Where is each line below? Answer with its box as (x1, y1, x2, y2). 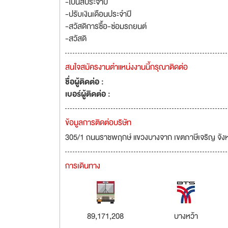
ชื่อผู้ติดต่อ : (65, 75, 104, 89)
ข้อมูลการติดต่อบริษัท (65, 116, 131, 129)
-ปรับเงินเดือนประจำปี (65, 8, 131, 21)
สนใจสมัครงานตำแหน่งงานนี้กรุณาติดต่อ (65, 61, 188, 74)
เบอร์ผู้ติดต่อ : (65, 88, 110, 101)
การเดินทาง (65, 159, 100, 173)
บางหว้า (174, 210, 198, 223)
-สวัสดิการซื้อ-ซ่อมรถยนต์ (65, 20, 147, 33)
